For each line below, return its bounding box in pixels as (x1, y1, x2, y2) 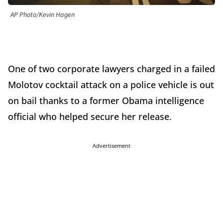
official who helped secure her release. (8, 111, 174, 123)
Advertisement (93, 142, 130, 150)
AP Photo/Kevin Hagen (10, 10, 75, 20)
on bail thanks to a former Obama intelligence (8, 95, 204, 107)
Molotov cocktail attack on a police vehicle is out (8, 79, 214, 91)
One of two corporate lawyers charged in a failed (8, 63, 215, 75)
